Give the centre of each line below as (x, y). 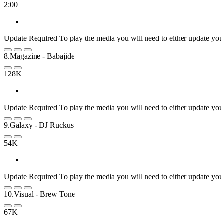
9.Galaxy (18, 125)
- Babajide (58, 56)
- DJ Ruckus (54, 125)
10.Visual (19, 194)
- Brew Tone (55, 194)
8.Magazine (22, 56)
